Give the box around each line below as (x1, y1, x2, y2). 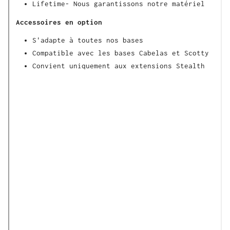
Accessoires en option (16, 18, 102, 27)
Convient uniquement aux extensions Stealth (32, 62, 205, 70)
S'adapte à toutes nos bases (32, 36, 143, 45)
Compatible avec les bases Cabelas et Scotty (32, 49, 209, 57)
